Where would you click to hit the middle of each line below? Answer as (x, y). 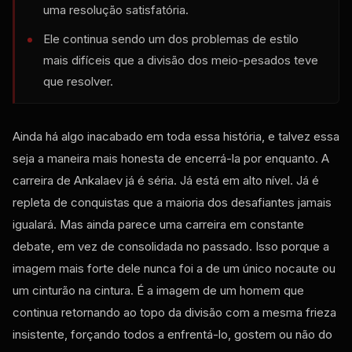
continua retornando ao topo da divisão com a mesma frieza (174, 312)
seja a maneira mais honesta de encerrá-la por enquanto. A (171, 158)
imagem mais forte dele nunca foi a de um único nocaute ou (174, 268)
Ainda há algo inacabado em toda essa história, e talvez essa (176, 136)
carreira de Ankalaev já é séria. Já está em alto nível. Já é (166, 180)
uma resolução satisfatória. (116, 9)
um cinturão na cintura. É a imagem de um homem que (158, 290)
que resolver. (78, 81)
